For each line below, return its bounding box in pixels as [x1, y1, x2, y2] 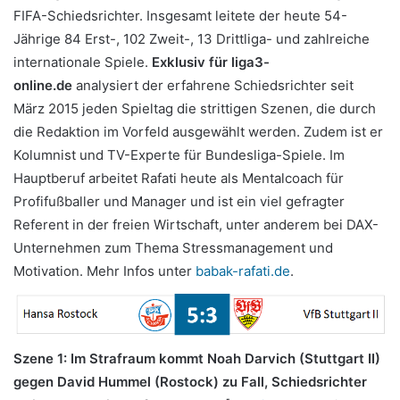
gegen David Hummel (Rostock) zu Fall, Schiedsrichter [13, 373, 367, 391]
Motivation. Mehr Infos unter [13, 262, 196, 279]
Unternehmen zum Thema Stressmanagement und [13, 238, 333, 256]
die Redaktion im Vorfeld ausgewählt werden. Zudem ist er [13, 122, 383, 140]
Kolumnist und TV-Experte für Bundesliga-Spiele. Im [13, 146, 345, 163]
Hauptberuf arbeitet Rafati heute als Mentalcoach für [13, 169, 344, 187]
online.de [13, 76, 72, 94]
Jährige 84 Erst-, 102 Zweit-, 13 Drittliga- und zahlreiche [13, 29, 370, 47]
